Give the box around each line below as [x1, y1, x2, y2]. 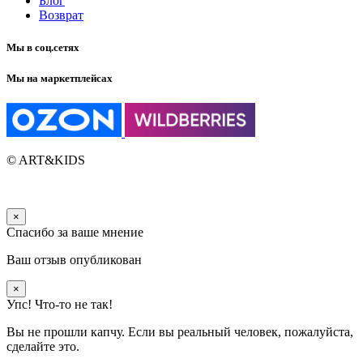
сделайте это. [6, 339, 79, 353]
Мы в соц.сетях [6, 41, 79, 53]
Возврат [39, 8, 83, 23]
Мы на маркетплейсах [6, 71, 113, 84]
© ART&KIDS [6, 152, 85, 167]
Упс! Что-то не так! [6, 297, 113, 311]
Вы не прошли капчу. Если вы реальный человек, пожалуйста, [6, 324, 353, 339]
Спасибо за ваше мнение [6, 224, 143, 239]
